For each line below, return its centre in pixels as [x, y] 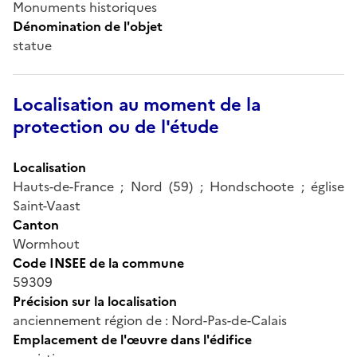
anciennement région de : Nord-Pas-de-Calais [150, 320]
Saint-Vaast [47, 205]
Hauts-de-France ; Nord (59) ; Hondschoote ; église [178, 186]
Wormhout [46, 243]
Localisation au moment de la [137, 104]
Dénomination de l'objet [88, 26]
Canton [36, 224]
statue [32, 45]
